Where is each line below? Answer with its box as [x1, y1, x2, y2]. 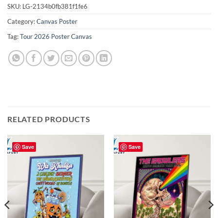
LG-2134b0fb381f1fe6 [22, 2, 88, 11]
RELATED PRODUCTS [7, 114, 91, 124]
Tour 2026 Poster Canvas [20, 33, 92, 41]
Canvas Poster [36, 18, 77, 26]
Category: [7, 18, 36, 26]
